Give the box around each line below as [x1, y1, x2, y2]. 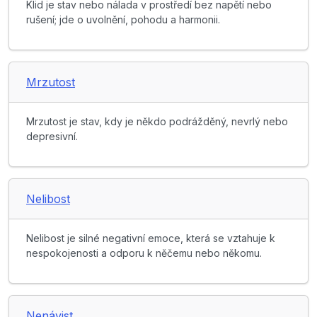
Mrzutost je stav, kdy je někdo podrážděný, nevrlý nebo [26, 115, 288, 128]
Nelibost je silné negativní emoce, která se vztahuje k [26, 232, 275, 245]
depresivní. [26, 130, 78, 143]
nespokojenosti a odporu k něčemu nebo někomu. [26, 247, 262, 260]
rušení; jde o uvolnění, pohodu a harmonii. [26, 13, 220, 26]
